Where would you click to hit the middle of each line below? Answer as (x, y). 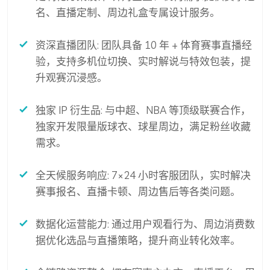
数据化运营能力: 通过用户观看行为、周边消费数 (145, 224)
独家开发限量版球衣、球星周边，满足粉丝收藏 (143, 127)
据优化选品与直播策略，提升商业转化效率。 (138, 240)
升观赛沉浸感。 (71, 78)
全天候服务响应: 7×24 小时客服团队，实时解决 (143, 175)
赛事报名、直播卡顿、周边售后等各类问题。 (138, 192)
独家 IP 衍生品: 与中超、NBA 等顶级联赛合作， (143, 110)
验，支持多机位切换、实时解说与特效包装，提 (143, 61)
